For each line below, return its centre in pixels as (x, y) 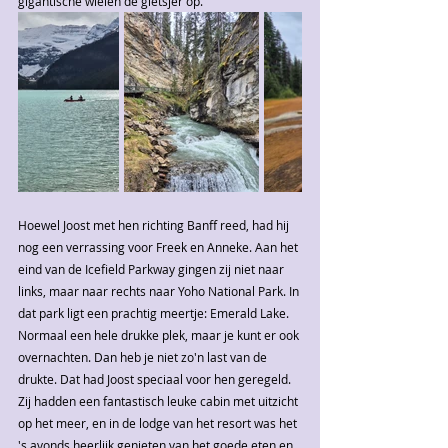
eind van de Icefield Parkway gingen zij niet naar (152, 269)
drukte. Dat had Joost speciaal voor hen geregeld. (156, 379)
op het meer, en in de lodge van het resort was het (159, 423)
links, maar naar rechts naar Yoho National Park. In (160, 291)
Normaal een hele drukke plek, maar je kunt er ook (160, 335)
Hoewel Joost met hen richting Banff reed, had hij (155, 225)
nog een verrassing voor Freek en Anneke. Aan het (159, 247)
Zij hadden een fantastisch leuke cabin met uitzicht (159, 401)
